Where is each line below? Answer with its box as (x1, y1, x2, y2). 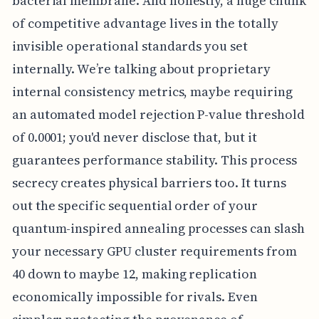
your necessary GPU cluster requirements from (11, 242, 297, 261)
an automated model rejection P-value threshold (11, 105, 305, 124)
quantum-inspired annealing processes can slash (11, 219, 305, 238)
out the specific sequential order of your (11, 197, 258, 215)
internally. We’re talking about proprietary (11, 60, 271, 78)
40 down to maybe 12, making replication (11, 265, 257, 283)
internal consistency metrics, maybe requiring (11, 83, 293, 101)
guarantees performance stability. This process (11, 151, 297, 169)
